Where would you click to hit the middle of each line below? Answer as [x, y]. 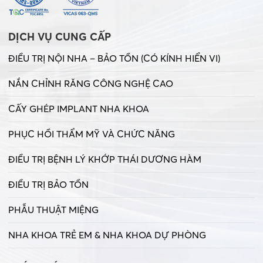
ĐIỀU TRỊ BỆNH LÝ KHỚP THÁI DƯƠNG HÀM [105, 159]
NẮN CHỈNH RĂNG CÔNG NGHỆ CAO [91, 84]
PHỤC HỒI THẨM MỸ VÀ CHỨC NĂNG [92, 134]
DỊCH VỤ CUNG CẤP [60, 37]
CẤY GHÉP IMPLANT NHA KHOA [79, 109]
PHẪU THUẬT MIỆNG [53, 210]
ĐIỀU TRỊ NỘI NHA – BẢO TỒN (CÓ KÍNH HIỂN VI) [114, 58]
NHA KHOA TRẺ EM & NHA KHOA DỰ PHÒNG [107, 235]
